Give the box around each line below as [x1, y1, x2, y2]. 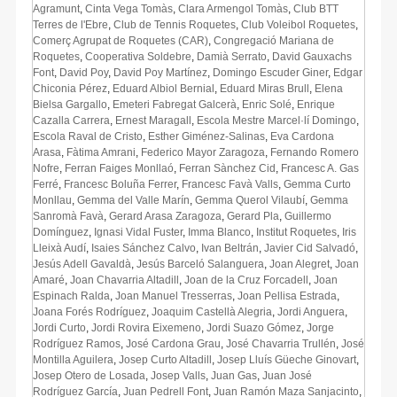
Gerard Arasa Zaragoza [109, 209, 222, 222]
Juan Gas [211, 369, 257, 382]
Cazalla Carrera [33, 113, 110, 127]
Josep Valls [151, 369, 206, 382]
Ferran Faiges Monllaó [65, 161, 174, 175]
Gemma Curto [284, 177, 351, 191]
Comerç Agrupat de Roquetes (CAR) [33, 34, 208, 47]
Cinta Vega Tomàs [85, 2, 173, 15]
